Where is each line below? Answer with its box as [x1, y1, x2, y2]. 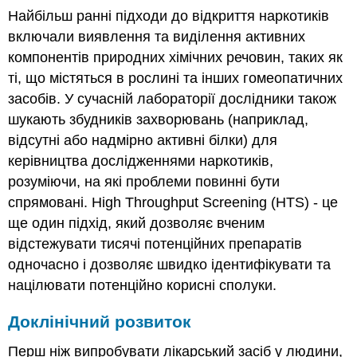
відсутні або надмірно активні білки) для [8, 131, 278, 148]
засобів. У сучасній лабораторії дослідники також [8, 90, 337, 107]
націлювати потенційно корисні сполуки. [8, 277, 277, 293]
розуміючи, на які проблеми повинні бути [8, 173, 280, 190]
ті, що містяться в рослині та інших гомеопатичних [8, 69, 343, 86]
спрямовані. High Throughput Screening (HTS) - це [8, 194, 339, 210]
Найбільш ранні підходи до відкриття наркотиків [8, 7, 330, 24]
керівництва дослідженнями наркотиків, [8, 152, 274, 169]
